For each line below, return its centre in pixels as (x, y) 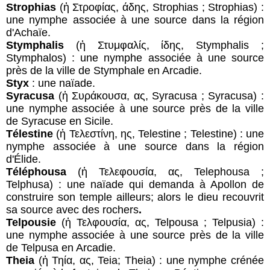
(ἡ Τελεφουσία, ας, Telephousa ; (165, 171)
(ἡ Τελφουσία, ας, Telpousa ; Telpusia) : (163, 222)
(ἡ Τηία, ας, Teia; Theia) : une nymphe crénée (151, 260)
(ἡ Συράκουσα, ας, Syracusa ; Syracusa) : (159, 96)
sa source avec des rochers (72, 209)
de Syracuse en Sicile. (60, 121)
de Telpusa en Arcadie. (61, 247)
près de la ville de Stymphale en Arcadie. (104, 70)
